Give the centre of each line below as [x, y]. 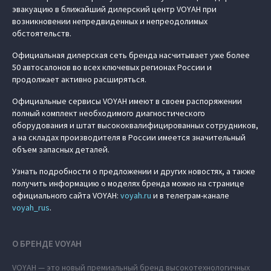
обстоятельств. [42, 33]
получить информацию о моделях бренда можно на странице [128, 183]
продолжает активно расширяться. [79, 79]
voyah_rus [31, 207]
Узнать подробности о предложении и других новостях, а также [134, 171]
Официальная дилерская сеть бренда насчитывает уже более [131, 55]
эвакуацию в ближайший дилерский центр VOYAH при [114, 9]
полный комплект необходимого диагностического [109, 113]
